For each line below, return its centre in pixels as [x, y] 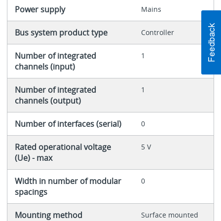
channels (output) [48, 100]
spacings [31, 192]
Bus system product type [61, 32]
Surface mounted [169, 215]
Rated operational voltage [63, 147]
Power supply [40, 9]
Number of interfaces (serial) [68, 124]
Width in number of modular [68, 181]
